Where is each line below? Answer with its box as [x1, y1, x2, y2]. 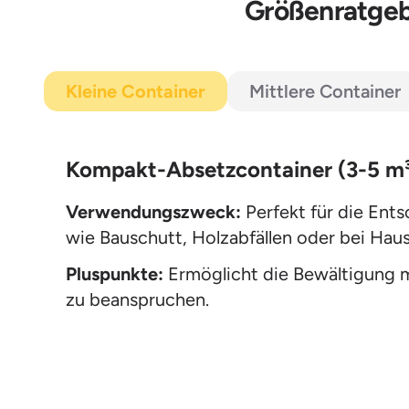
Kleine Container [66, 80, 205, 103]
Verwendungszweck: [66, 201, 241, 224]
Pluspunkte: [66, 263, 163, 286]
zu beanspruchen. [66, 288, 209, 311]
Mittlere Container [249, 80, 401, 103]
